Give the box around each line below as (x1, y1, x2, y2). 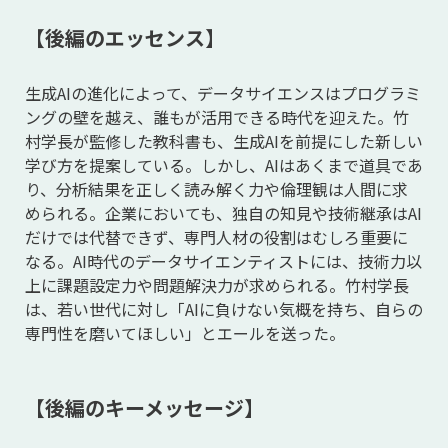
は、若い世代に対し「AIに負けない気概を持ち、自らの (25, 297, 423, 321)
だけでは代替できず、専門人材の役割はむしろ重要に (25, 225, 408, 249)
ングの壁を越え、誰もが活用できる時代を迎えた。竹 (25, 105, 409, 129)
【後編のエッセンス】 (25, 23, 225, 52)
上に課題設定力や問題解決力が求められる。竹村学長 (25, 273, 409, 297)
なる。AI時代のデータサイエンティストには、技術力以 (25, 249, 422, 273)
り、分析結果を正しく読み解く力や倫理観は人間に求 (25, 177, 408, 201)
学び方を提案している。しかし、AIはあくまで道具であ (25, 153, 423, 177)
